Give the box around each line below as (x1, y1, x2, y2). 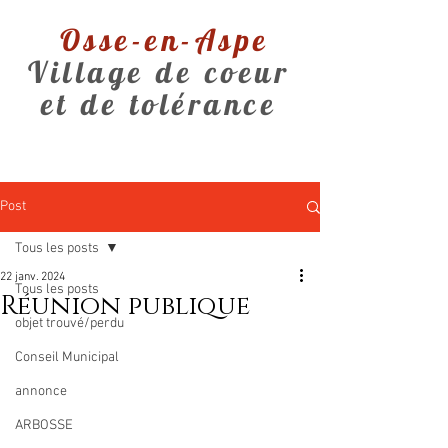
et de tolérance (40, 85, 278, 123)
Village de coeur (28, 53, 290, 91)
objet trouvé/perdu (15, 315, 124, 332)
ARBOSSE (15, 417, 73, 434)
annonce (15, 383, 67, 400)
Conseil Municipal (15, 349, 119, 366)
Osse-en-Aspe (48, 21, 270, 59)
